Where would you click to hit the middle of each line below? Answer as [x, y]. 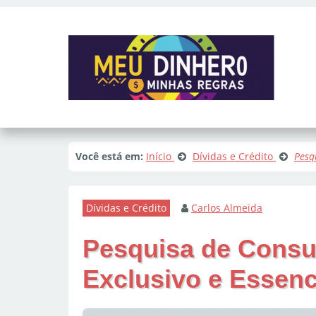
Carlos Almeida [227, 208]
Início [159, 156]
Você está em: [109, 156]
